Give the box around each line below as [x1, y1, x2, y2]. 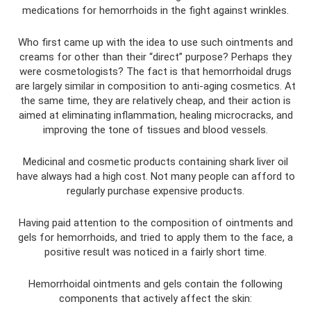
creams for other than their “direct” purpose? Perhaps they [19, 51, 292, 64]
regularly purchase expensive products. [67, 185, 244, 198]
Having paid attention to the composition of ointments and [18, 217, 293, 230]
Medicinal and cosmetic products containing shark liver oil [23, 155, 288, 169]
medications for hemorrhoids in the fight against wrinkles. [22, 4, 289, 17]
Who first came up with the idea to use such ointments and [18, 36, 293, 49]
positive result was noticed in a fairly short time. [44, 246, 267, 259]
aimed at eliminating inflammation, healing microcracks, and [18, 109, 293, 122]
